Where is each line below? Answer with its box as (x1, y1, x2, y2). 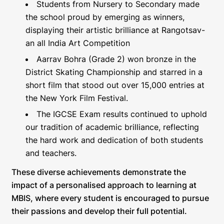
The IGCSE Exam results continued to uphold (36, 108, 207, 119)
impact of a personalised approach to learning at (11, 179, 196, 190)
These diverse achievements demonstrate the (11, 166, 186, 177)
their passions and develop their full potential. (11, 205, 187, 216)
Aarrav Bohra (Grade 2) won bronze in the (36, 53, 196, 64)
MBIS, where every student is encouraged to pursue (11, 192, 209, 203)
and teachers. (25, 147, 76, 158)
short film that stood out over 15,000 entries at (25, 79, 204, 90)
